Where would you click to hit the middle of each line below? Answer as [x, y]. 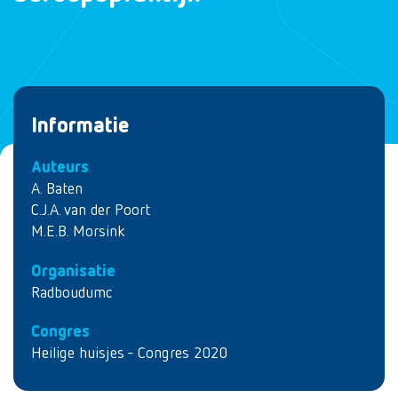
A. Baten [57, 189]
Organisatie [73, 271]
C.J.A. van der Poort [91, 211]
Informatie [80, 126]
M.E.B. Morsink [78, 232]
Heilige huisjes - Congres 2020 [129, 354]
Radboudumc [72, 293]
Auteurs [60, 168]
